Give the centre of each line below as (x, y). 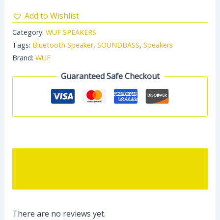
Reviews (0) (32, 179)
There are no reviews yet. (59, 213)
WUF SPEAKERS (71, 32)
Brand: (24, 57)
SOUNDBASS (118, 45)
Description (33, 159)
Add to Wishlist (52, 15)
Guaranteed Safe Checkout (110, 76)
